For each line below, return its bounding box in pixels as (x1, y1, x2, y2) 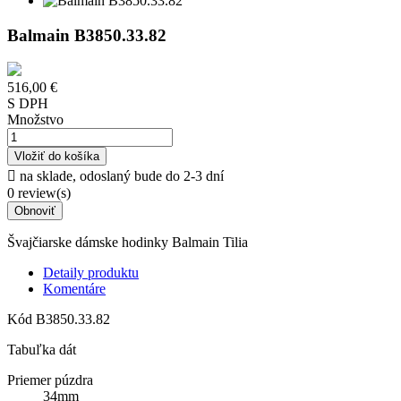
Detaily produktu (43, 265, 139, 281)
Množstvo (7, 112, 64, 128)
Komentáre (43, 281, 106, 297)
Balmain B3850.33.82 (7, 25, 166, 45)
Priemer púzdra (7, 372, 93, 388)
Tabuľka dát (7, 342, 76, 358)
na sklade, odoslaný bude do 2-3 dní (16, 168, 224, 184)
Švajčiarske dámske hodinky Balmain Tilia (7, 235, 252, 251)
